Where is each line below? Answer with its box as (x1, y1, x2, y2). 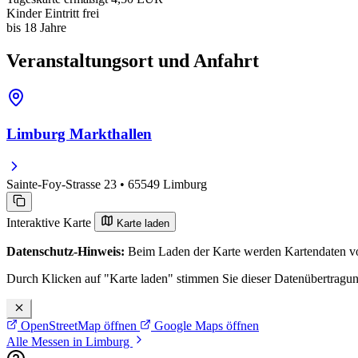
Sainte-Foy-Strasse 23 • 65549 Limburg (6, 177, 207, 191)
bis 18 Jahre (6, 20, 66, 34)
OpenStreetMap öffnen (18, 318, 140, 332)
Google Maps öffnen (151, 318, 259, 332)
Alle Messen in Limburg (6, 334, 133, 348)
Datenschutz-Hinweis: (6, 244, 125, 258)
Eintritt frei (45, 6, 99, 20)
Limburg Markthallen (6, 125, 152, 143)
